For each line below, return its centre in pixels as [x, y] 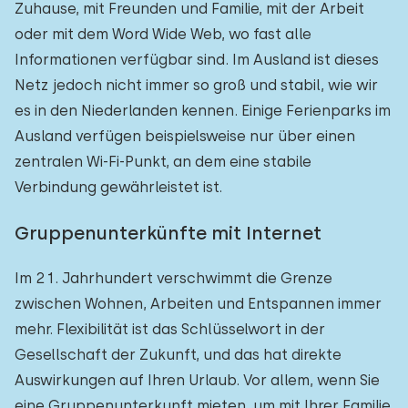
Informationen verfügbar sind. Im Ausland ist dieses [197, 60]
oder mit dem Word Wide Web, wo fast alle [163, 34]
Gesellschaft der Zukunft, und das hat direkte [178, 355]
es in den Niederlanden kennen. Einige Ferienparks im [203, 111]
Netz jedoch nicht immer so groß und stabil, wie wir [196, 85]
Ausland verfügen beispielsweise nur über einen [185, 136]
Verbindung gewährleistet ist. [118, 187]
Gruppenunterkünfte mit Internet [168, 233]
